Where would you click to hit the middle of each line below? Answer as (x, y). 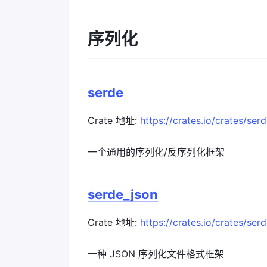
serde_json (123, 194)
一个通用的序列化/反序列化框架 (156, 152)
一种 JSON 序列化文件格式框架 (156, 254)
